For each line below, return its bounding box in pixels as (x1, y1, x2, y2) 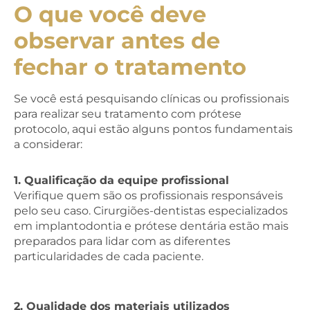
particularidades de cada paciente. (14, 249, 203, 263)
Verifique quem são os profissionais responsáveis (14, 188, 283, 202)
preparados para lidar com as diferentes (14, 234, 230, 248)
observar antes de (14, 26, 220, 54)
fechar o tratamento (14, 53, 246, 80)
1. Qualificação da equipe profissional (14, 173, 229, 187)
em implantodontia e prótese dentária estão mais (14, 219, 289, 232)
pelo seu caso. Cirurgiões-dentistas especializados (14, 203, 288, 217)
